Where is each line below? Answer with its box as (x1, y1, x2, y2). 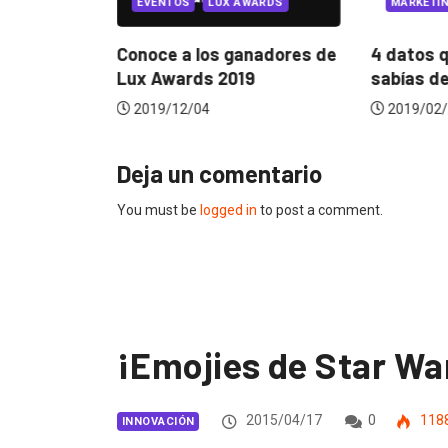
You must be (117, 202, 200, 219)
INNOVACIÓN (122, 415, 195, 429)
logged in (200, 202, 257, 219)
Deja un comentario (117, 159, 322, 189)
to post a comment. (257, 202, 383, 219)
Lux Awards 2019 (116, 67, 255, 90)
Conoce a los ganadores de (116, 43, 337, 66)
